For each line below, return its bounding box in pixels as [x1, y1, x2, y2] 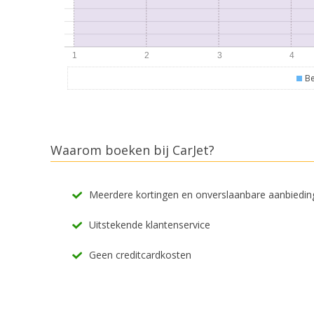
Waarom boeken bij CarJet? [50, 141, 214, 158]
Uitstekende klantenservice [89, 218, 210, 232]
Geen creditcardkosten [89, 248, 191, 262]
